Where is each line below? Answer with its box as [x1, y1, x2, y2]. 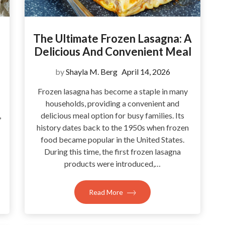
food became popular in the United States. [41, 135, 184, 144]
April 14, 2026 [121, 67, 170, 76]
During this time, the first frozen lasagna [44, 147, 181, 156]
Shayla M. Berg [65, 67, 118, 76]
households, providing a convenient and [46, 98, 179, 108]
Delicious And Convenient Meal [34, 45, 191, 58]
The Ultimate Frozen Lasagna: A [33, 32, 192, 45]
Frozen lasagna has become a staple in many [37, 86, 188, 96]
